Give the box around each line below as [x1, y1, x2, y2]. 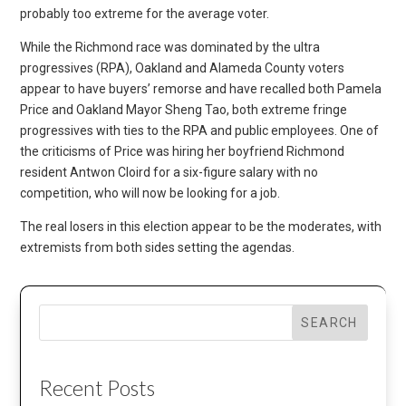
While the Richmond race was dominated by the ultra [20, 39, 321, 54]
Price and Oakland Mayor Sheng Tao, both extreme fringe [20, 101, 348, 117]
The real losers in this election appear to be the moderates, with [20, 218, 382, 234]
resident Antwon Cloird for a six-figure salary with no [20, 164, 319, 179]
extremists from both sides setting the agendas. [20, 239, 295, 255]
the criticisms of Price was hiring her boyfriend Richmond [20, 143, 345, 159]
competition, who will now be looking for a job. [20, 185, 281, 200]
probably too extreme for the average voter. [20, 5, 270, 21]
